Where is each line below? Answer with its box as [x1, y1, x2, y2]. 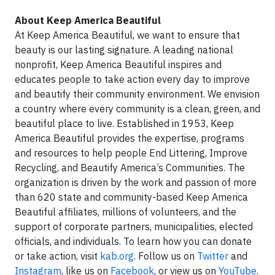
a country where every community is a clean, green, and [15, 103, 260, 115]
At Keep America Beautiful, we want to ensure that [15, 29, 240, 41]
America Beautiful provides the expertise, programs [15, 132, 244, 144]
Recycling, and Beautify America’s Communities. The [15, 161, 245, 174]
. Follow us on [134, 250, 197, 262]
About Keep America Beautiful [15, 14, 161, 26]
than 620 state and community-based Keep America [15, 191, 248, 203]
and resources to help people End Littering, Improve [15, 147, 247, 159]
